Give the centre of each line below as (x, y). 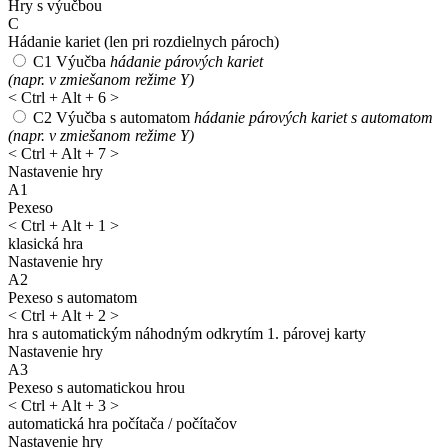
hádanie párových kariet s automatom (313, 117)
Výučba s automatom (123, 117)
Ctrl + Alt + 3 (63, 405)
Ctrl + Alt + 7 (63, 153)
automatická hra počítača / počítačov (122, 423)
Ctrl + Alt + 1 (63, 225)
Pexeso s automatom (72, 297)
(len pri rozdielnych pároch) (191, 41)
